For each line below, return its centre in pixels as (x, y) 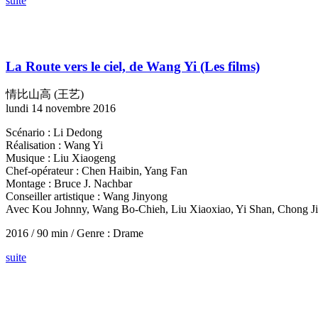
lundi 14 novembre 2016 (61, 109)
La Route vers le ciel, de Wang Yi (103, 66)
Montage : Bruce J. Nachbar (69, 184)
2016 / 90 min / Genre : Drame (75, 234)
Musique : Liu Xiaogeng (61, 158)
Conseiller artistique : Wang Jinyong (87, 197)
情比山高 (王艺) (45, 94)
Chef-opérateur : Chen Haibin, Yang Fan (97, 171)
